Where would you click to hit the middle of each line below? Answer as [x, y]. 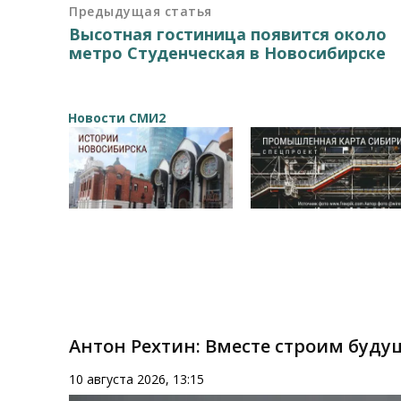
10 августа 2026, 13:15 [137, 379]
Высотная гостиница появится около [228, 34]
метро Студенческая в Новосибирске [228, 52]
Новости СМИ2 [117, 117]
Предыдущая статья [141, 11]
